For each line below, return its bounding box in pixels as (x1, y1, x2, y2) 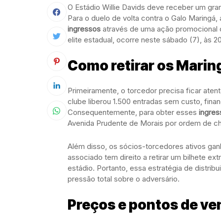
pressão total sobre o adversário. (68, 174, 180, 184)
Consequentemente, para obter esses (68, 108, 199, 117)
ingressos (68, 24, 101, 34)
